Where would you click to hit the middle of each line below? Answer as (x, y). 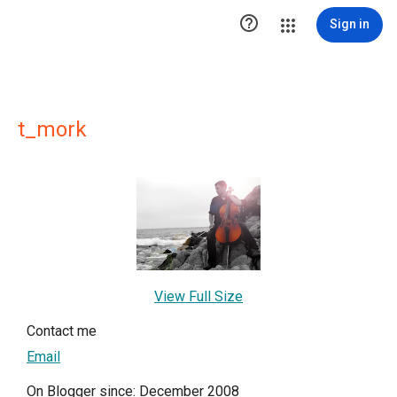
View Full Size (198, 296)
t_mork (52, 129)
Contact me (62, 331)
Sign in (350, 24)
